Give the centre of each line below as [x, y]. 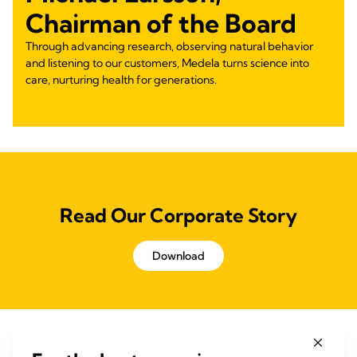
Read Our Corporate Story [178, 215]
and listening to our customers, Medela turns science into [167, 63]
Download [178, 256]
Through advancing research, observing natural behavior [169, 46]
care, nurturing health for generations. [121, 80]
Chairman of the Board [161, 23]
